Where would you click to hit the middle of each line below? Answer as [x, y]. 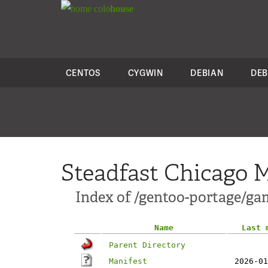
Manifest [128, 261]
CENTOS [83, 73]
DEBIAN [207, 73]
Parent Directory [147, 245]
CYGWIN [145, 73]
